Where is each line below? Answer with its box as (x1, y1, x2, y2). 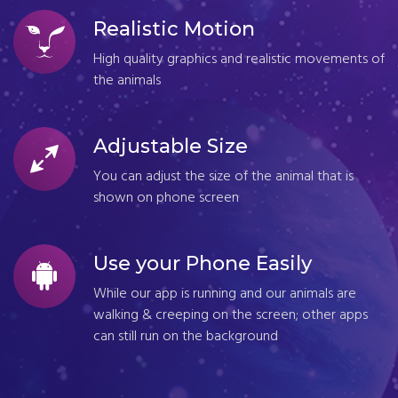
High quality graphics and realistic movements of (93, 48, 385, 72)
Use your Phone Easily (93, 251, 312, 276)
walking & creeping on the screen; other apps (93, 304, 368, 328)
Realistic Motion (93, 17, 255, 42)
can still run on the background (93, 325, 278, 349)
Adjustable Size (93, 134, 248, 159)
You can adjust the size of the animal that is (93, 165, 354, 189)
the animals (93, 69, 161, 93)
